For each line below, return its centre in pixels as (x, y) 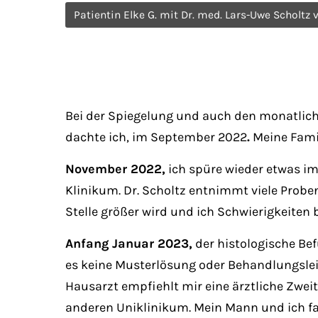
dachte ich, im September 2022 (156, 137)
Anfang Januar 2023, (129, 243)
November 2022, (115, 169)
